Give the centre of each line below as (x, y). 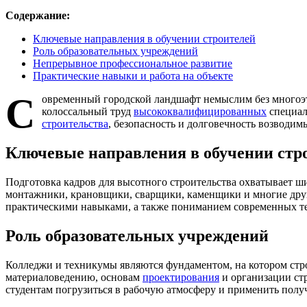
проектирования (181, 277)
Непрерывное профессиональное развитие (133, 63)
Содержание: (38, 15)
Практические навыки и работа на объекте (133, 75)
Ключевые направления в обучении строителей (144, 38)
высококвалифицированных (200, 111)
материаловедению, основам (74, 277)
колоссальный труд (88, 111)
